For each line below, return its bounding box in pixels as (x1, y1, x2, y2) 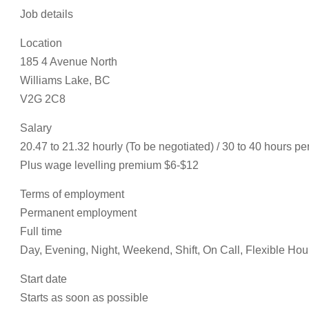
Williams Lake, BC (20, 74, 110, 86)
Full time (20, 226, 62, 237)
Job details (20, 8, 73, 20)
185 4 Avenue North (20, 56, 117, 68)
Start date (20, 273, 67, 285)
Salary (20, 122, 52, 134)
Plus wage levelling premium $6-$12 (20, 159, 199, 171)
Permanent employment (20, 207, 137, 219)
